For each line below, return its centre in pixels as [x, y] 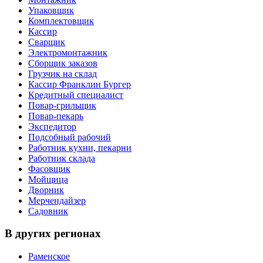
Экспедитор [52, 126]
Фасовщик [49, 168]
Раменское [49, 257]
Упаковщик [51, 10]
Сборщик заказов [63, 63]
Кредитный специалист [76, 95]
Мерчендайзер [57, 200]
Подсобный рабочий [70, 137]
